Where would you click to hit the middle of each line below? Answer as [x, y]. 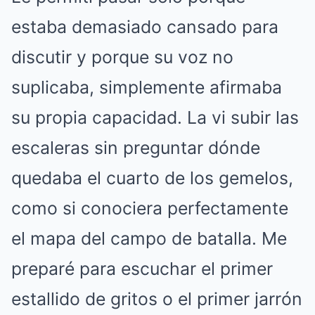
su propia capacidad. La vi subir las [155, 117]
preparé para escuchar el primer [142, 269]
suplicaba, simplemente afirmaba [147, 87]
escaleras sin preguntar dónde [136, 148]
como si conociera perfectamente [150, 208]
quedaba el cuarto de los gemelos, [152, 178]
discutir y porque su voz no [122, 57]
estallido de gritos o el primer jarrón [157, 299]
